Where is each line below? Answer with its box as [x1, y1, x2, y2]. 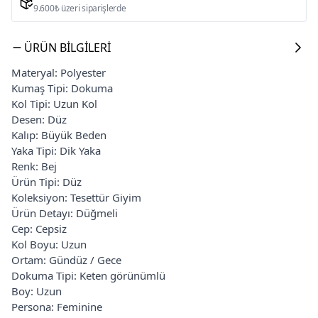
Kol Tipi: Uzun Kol [11, 96, 97, 111]
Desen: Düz [11, 111, 67, 126]
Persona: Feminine [11, 299, 102, 314]
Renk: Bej [11, 158, 57, 173]
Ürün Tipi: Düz [11, 174, 82, 189]
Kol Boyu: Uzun [11, 236, 87, 251]
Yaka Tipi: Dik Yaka [11, 143, 101, 158]
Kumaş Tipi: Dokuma [11, 80, 113, 95]
